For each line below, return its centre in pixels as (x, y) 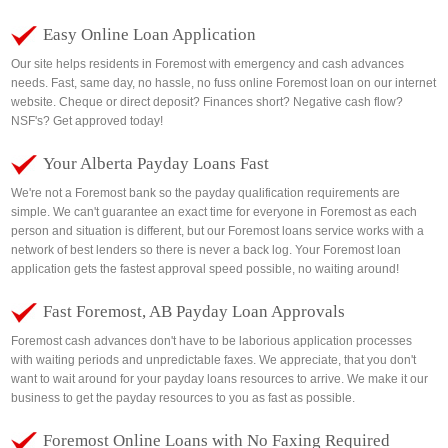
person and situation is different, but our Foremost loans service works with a (218, 231)
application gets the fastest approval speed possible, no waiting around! (205, 269)
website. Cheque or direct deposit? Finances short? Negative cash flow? (207, 102)
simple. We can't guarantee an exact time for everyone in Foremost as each (214, 212)
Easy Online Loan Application (150, 34)
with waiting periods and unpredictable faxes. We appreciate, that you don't (214, 360)
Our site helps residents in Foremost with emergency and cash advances (208, 64)
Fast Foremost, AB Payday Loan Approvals (194, 311)
